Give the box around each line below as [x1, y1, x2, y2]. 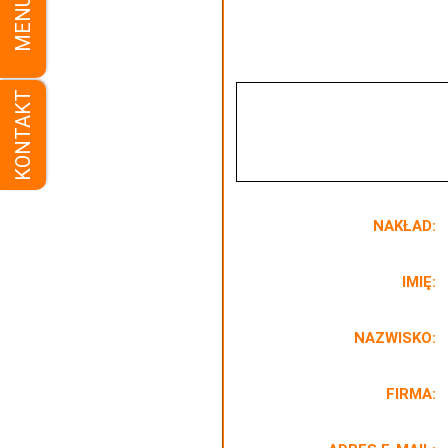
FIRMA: [386, 384, 436, 403]
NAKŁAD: [373, 216, 436, 235]
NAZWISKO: [354, 328, 436, 347]
